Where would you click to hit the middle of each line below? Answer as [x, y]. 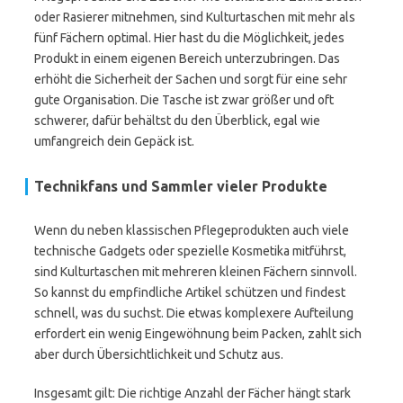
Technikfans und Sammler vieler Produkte [181, 186]
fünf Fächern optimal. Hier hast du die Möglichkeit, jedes [189, 38]
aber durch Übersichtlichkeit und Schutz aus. [159, 354]
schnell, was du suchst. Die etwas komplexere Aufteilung [194, 313]
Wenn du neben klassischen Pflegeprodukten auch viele [192, 230]
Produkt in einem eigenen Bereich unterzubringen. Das [187, 58]
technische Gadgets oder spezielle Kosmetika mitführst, [190, 251]
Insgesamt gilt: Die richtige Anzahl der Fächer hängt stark [193, 393]
